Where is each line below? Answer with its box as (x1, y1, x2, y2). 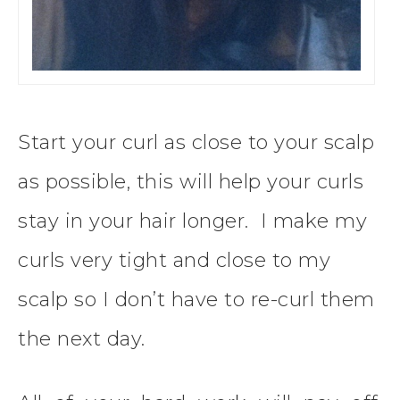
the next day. (18, 327, 146, 352)
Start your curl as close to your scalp (18, 130, 374, 155)
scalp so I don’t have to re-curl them (18, 287, 375, 312)
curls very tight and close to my (18, 248, 330, 273)
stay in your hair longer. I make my (18, 209, 367, 234)
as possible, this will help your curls (18, 170, 363, 195)
